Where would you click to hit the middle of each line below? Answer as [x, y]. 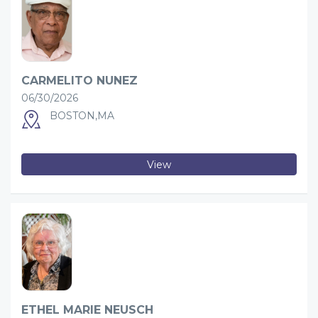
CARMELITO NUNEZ [79, 81]
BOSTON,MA [82, 116]
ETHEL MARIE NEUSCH [87, 310]
